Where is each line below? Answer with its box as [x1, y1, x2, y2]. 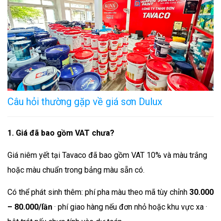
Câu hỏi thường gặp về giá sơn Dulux [7, 95, 162, 108]
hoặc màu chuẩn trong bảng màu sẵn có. [7, 165, 145, 175]
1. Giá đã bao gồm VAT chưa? [7, 128, 114, 138]
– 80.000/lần [7, 202, 52, 212]
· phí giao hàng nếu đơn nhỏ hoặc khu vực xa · [52, 202, 207, 212]
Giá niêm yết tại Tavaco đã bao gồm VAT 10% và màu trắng [7, 150, 207, 160]
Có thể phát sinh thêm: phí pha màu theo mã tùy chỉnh [7, 187, 189, 197]
